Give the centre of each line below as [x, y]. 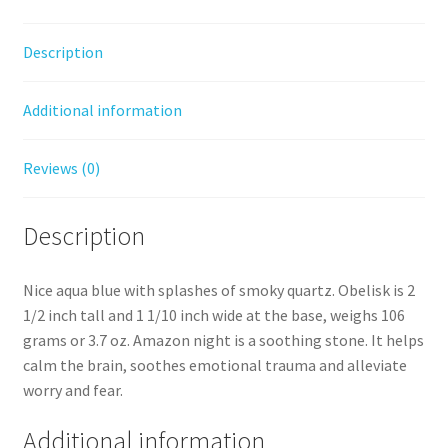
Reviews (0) [61, 168]
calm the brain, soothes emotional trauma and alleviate [214, 364]
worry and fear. [72, 389]
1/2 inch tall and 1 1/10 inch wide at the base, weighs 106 [213, 314]
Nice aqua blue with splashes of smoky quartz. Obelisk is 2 [218, 289]
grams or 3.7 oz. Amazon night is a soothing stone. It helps [223, 339]
